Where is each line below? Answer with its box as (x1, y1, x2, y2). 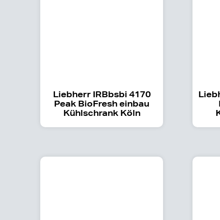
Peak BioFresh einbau (54, 98, 150, 109)
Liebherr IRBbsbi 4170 (53, 88, 151, 99)
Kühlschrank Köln (63, 107, 140, 118)
